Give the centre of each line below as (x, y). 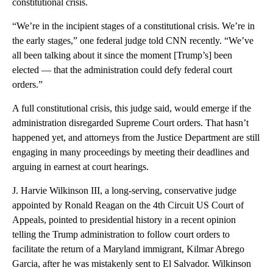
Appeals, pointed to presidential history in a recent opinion (124, 219)
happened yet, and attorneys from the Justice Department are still (136, 137)
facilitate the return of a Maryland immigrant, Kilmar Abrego (128, 249)
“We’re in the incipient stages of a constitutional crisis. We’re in (133, 26)
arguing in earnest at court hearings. (80, 166)
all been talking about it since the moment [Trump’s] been (122, 55)
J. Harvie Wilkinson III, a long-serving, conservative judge (124, 190)
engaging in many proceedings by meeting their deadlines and (131, 152)
